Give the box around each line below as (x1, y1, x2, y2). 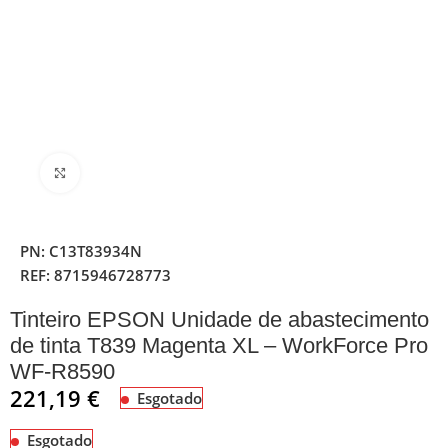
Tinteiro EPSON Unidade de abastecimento (10, 306, 430, 332)
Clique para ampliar (80, 163, 206, 182)
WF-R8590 (10, 358, 116, 384)
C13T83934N (49, 240, 143, 261)
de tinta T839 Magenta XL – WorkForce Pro (10, 332, 429, 358)
